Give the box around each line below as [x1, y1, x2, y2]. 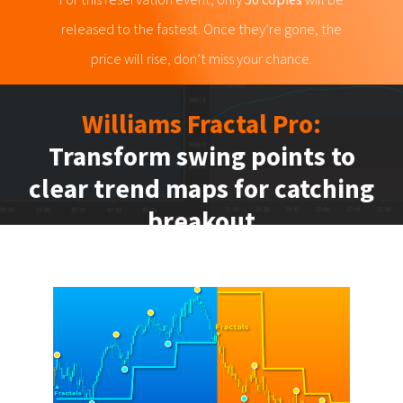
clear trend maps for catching [29, 172, 374, 206]
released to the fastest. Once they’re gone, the [61, 19, 342, 39]
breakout [148, 204, 255, 238]
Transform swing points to [48, 139, 355, 174]
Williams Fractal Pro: [82, 107, 321, 141]
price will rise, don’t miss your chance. [91, 49, 312, 68]
